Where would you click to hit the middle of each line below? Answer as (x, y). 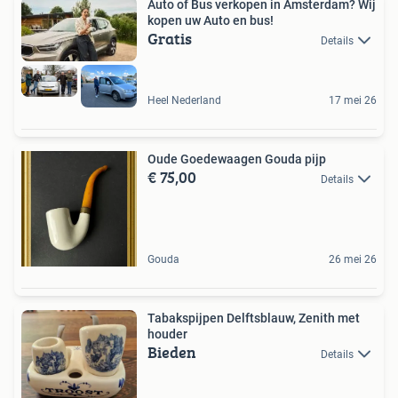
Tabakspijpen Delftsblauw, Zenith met (254, 318)
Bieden (172, 352)
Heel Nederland (184, 100)
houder (167, 334)
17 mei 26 (353, 100)
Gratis (170, 38)
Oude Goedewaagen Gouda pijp (237, 159)
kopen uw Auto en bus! (211, 20)
